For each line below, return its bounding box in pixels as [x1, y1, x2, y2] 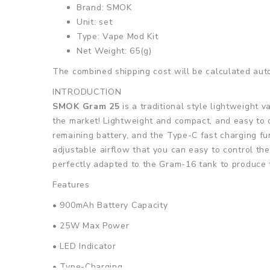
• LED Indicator [52, 240, 116, 253]
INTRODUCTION [52, 86, 122, 98]
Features [52, 179, 90, 191]
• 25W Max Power [52, 220, 130, 232]
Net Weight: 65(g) [77, 45, 152, 57]
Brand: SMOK [77, 2, 132, 14]
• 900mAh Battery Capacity [52, 199, 168, 212]
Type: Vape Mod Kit [77, 31, 159, 43]
